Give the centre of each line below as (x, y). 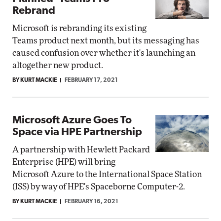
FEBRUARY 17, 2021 (91, 80)
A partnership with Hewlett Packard (81, 150)
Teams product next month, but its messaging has (106, 41)
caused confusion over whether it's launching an (104, 53)
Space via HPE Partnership (77, 132)
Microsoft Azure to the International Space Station (107, 174)
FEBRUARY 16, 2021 (92, 202)
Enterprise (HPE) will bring (64, 162)
